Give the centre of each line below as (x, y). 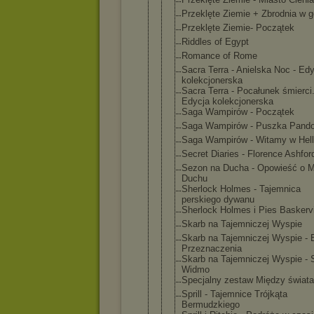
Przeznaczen (208, 248)
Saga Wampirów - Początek (238, 112)
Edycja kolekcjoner (220, 101)
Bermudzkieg (208, 305)
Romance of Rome (219, 56)
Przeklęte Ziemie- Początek (238, 28)
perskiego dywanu (218, 199)
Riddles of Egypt (215, 42)
